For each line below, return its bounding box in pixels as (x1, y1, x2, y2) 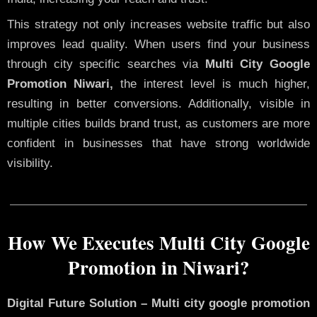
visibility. (7, 156, 53, 171)
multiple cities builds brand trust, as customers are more (7, 117, 310, 131)
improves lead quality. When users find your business (7, 38, 310, 52)
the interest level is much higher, (113, 77, 310, 91)
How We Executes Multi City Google (7, 228, 310, 256)
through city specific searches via (7, 57, 205, 71)
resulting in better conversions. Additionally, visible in (7, 97, 310, 111)
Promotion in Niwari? (67, 253, 250, 281)
